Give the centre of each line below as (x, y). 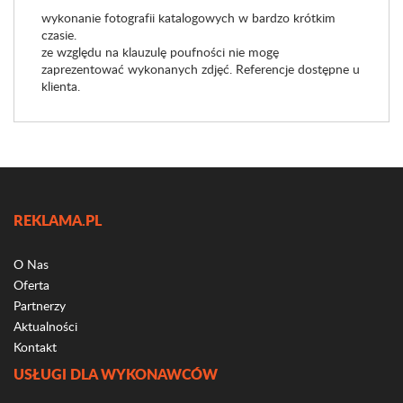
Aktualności (45, 326)
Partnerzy (40, 305)
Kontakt (35, 347)
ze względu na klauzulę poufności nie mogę (160, 52)
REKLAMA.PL (58, 220)
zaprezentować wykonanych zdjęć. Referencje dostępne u (201, 69)
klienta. (61, 86)
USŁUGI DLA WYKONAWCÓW (116, 374)
